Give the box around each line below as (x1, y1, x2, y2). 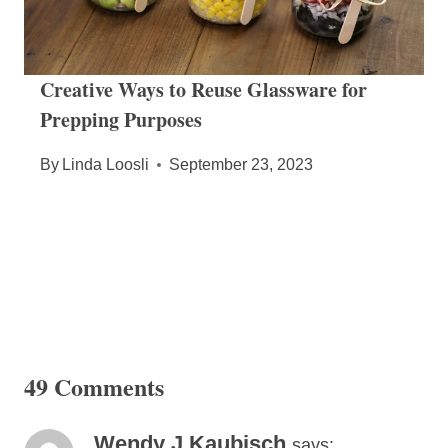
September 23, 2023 (169, 156, 314, 174)
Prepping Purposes (40, 105, 202, 135)
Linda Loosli (62, 156, 150, 174)
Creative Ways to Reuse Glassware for (40, 75, 367, 105)
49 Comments (24, 369, 164, 405)
